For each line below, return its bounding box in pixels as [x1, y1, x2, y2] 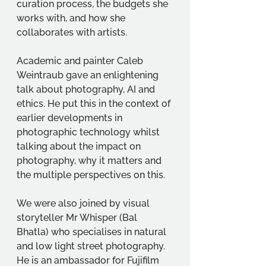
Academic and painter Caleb [17, 55, 145, 66]
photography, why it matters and [17, 155, 164, 166]
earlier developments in [17, 112, 125, 123]
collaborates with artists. [17, 27, 127, 38]
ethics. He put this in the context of [17, 98, 173, 109]
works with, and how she [17, 12, 128, 24]
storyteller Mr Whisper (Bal [17, 212, 140, 223]
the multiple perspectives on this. [17, 169, 165, 180]
